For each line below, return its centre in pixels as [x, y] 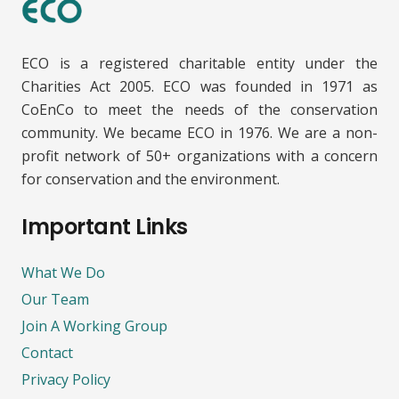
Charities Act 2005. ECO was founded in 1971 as [199, 86]
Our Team [55, 299]
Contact [47, 352]
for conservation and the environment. [151, 179]
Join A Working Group [94, 326]
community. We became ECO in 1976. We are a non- [199, 132]
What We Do [63, 272]
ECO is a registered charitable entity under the [199, 63]
